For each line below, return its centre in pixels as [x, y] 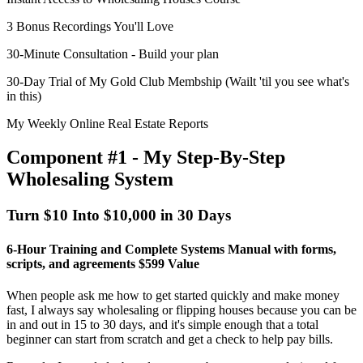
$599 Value [169, 263]
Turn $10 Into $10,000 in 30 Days [119, 216]
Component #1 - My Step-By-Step [146, 158]
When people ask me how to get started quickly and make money [173, 295]
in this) [24, 96]
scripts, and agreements [71, 263]
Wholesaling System [90, 179]
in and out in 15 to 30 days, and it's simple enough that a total [162, 324]
